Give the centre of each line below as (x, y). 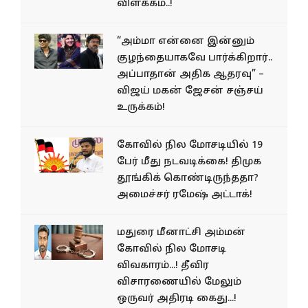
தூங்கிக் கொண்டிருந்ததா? (188, 178)
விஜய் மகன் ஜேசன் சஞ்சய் (190, 91)
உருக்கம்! (141, 107)
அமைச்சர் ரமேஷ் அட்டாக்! (185, 195)
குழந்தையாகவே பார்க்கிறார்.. (195, 58)
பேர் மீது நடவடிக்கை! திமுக (189, 162)
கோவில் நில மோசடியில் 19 (190, 145)
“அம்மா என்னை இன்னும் (186, 41)
